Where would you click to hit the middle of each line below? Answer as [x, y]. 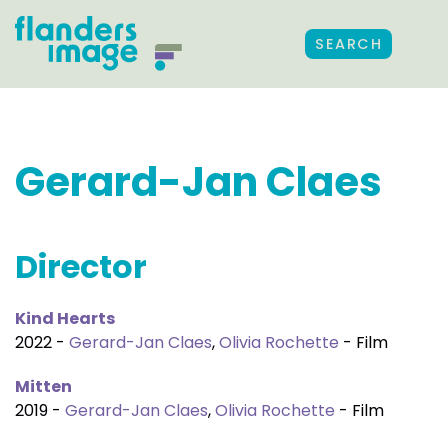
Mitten [43, 386]
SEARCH [348, 44]
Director [81, 266]
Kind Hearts [65, 318]
